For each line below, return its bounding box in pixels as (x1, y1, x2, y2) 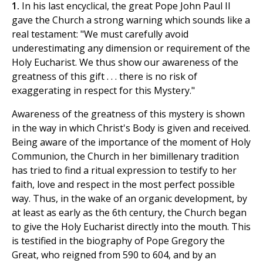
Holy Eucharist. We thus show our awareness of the (12, 56, 238, 69)
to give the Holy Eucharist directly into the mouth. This (12, 220, 251, 234)
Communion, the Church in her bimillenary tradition (12, 150, 239, 163)
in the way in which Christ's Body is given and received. (12, 122, 250, 135)
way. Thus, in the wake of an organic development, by (12, 192, 247, 205)
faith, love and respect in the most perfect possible (12, 178, 235, 191)
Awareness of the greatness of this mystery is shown (12, 107, 245, 121)
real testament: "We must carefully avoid (12, 28, 188, 41)
